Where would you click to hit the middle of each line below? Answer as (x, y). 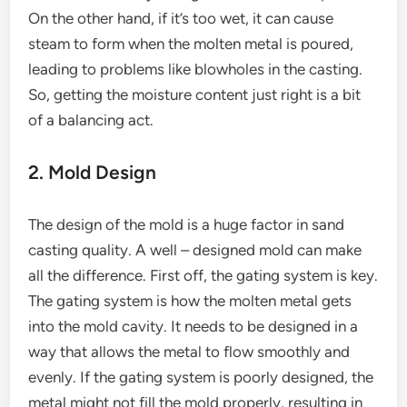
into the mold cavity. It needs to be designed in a (194, 326)
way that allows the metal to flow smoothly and (189, 351)
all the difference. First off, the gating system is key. (203, 275)
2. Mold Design (93, 172)
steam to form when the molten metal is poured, (191, 43)
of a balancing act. (91, 119)
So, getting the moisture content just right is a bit (195, 94)
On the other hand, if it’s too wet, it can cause (181, 18)
